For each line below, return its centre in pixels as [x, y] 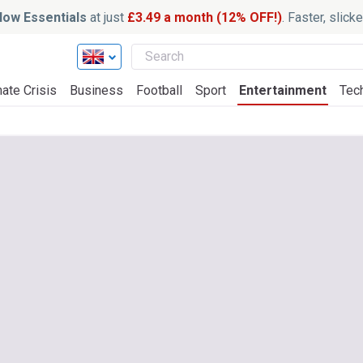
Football [159, 90]
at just [107, 17]
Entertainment [283, 90]
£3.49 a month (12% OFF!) [204, 17]
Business [96, 90]
